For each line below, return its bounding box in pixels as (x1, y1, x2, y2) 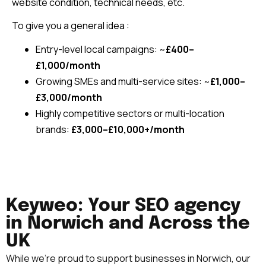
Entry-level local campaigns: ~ (36, 43, 166, 56)
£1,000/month (36, 59, 100, 72)
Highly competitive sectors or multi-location (36, 107, 224, 121)
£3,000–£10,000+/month (71, 123, 185, 137)
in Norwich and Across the (6, 214, 250, 233)
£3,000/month (36, 91, 102, 104)
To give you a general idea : (12, 19, 129, 33)
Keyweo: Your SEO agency (6, 197, 240, 216)
